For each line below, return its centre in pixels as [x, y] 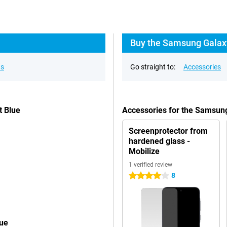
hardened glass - [159, 141]
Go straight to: [153, 67]
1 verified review [150, 165]
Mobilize [144, 151]
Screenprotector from [168, 131]
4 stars [140, 176]
